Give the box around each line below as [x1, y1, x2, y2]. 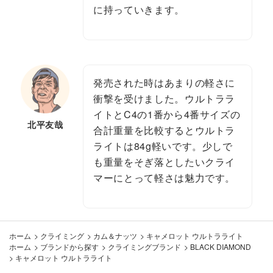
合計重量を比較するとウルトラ [93, 122, 236, 137]
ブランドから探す [40, 241, 99, 252]
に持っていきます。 [93, 2, 185, 16]
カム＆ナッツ [93, 230, 137, 241]
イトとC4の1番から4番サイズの [93, 107, 241, 121]
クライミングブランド [108, 241, 181, 252]
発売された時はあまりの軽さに [93, 75, 236, 90]
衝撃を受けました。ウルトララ [93, 91, 236, 105]
